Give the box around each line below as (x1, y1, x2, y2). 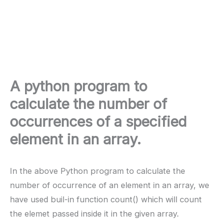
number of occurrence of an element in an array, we (10, 180, 209, 191)
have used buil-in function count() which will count (10, 194, 202, 205)
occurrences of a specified (10, 112, 187, 130)
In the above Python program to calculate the (10, 166, 185, 176)
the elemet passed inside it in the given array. (10, 209, 179, 219)
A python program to (10, 77, 147, 95)
